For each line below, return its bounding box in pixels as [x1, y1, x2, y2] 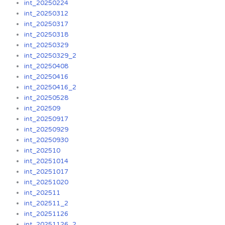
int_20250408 [24, 62, 69, 71]
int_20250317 [24, 20, 69, 29]
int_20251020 [24, 178, 69, 187]
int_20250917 [24, 115, 69, 124]
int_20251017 [24, 168, 69, 176]
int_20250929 [24, 126, 69, 134]
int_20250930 [24, 136, 69, 145]
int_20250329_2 [24, 52, 77, 60]
